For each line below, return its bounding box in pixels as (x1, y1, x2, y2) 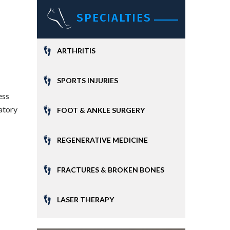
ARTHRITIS (57, 46, 95, 55)
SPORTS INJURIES (57, 76, 118, 85)
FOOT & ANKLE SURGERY (57, 106, 145, 114)
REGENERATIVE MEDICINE (57, 136, 148, 144)
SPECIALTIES (76, 11, 151, 25)
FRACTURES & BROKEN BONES (57, 165, 164, 174)
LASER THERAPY (57, 195, 114, 204)
